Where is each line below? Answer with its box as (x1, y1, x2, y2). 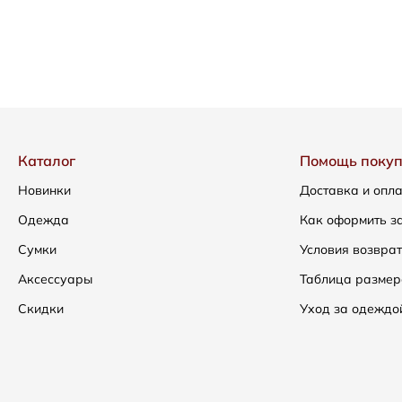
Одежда (18, 212, 69, 228)
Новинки (18, 182, 71, 198)
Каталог (18, 152, 75, 170)
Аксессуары (18, 271, 92, 287)
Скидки (18, 301, 64, 317)
